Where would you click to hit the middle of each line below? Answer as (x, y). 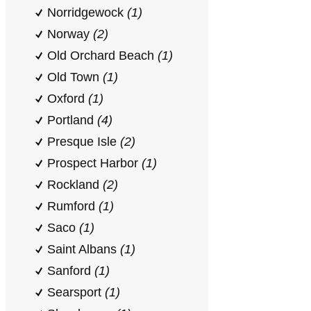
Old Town (75, 77)
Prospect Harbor (94, 163)
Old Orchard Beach (102, 56)
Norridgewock (87, 12)
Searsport (76, 292)
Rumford (73, 206)
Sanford (71, 271)
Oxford (68, 99)
